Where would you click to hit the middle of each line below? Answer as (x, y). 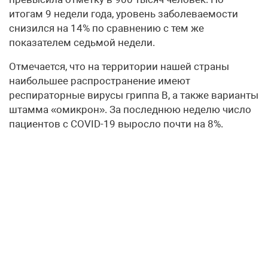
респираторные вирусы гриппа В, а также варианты (134, 95)
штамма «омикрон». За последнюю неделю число (130, 110)
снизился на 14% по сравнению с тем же (106, 28)
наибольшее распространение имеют (100, 81)
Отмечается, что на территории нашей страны (119, 67)
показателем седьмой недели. (82, 43)
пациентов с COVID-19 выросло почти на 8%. (116, 124)
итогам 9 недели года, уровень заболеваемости (124, 14)
